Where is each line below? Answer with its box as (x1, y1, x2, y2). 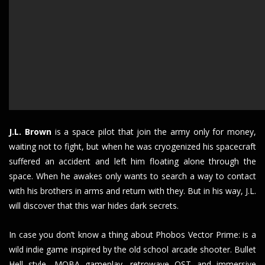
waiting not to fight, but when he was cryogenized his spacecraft (9, 141, 256, 153)
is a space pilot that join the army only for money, (51, 126, 256, 138)
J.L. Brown (9, 126, 51, 138)
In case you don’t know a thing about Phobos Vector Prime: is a (9, 229, 256, 241)
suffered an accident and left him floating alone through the (9, 156, 256, 167)
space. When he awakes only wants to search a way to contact (9, 170, 256, 182)
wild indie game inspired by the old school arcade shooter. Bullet (9, 244, 256, 256)
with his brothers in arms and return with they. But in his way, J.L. (9, 185, 256, 197)
